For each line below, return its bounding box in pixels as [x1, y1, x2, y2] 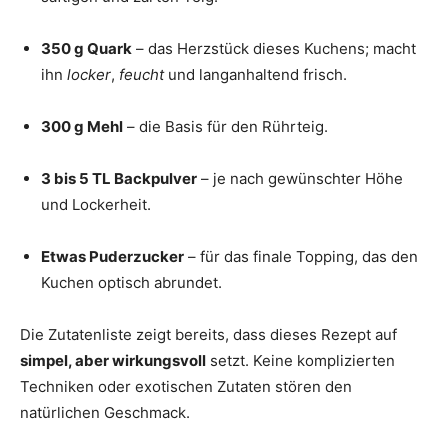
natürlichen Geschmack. [20, 403, 190, 423]
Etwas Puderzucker [41, 247, 184, 267]
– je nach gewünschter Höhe [197, 169, 403, 189]
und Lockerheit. [41, 195, 151, 215]
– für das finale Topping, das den [184, 247, 418, 267]
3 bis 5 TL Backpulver [41, 169, 197, 189]
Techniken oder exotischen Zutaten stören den [20, 377, 352, 397]
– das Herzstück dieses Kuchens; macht [132, 39, 416, 59]
